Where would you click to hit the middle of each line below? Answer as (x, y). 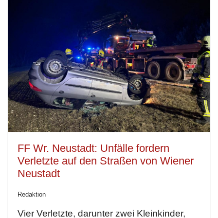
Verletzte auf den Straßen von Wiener (106, 161)
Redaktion (32, 194)
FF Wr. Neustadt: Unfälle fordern (93, 148)
